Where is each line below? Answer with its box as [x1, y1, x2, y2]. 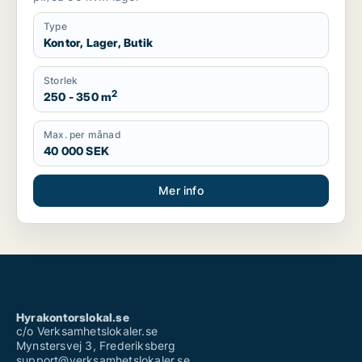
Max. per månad [44, 128, 121, 141]
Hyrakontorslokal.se [16, 310, 129, 324]
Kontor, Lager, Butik [44, 36, 153, 49]
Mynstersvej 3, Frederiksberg [16, 339, 176, 352]
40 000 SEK [44, 144, 109, 158]
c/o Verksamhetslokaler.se [16, 324, 158, 338]
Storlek [44, 74, 78, 86]
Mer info [158, 183, 204, 197]
